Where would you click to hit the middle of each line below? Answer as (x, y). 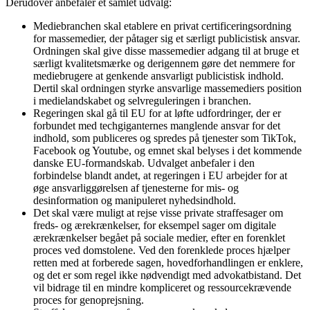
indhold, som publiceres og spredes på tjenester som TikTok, (165, 138)
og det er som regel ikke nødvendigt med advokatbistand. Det (167, 275)
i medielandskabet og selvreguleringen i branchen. (142, 100)
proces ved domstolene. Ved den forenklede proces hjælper (162, 250)
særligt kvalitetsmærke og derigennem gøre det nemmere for (164, 63)
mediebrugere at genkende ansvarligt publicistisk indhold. (158, 75)
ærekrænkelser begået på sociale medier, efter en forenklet (159, 237)
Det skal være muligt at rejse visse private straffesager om (158, 212)
